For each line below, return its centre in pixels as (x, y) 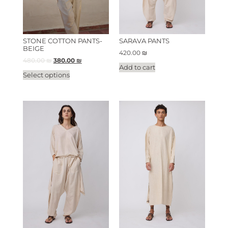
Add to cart (137, 67)
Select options (46, 75)
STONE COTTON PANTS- (62, 41)
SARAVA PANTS (144, 41)
